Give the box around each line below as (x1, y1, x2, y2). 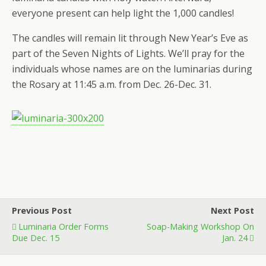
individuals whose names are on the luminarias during (12, 62, 252, 75)
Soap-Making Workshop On (147, 221, 254, 232)
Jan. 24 (222, 232, 248, 243)
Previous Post (12, 205, 72, 216)
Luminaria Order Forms (18, 221, 109, 232)
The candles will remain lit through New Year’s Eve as (12, 31, 248, 45)
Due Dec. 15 (12, 232, 59, 243)
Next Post (211, 205, 254, 216)
